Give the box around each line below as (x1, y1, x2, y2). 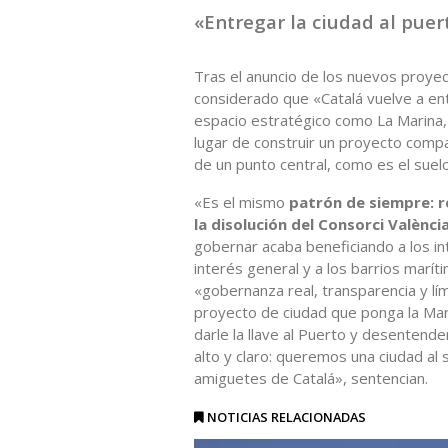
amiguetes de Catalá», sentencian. (194, 367, 428, 388)
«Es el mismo (194, 191, 289, 212)
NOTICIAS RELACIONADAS (207, 407, 366, 426)
